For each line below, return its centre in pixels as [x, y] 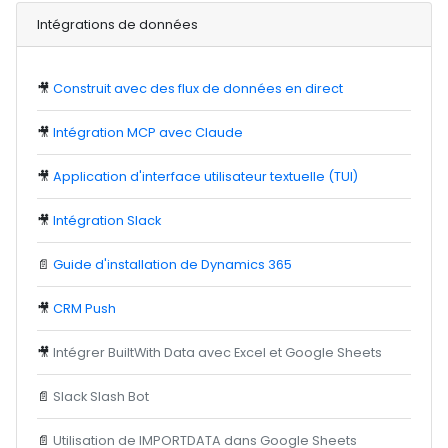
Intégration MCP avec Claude [148, 132]
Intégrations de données [118, 24]
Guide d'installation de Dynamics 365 [173, 264]
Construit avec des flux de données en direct [198, 88]
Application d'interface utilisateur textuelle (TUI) [206, 176]
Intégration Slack [107, 220]
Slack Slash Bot [101, 396]
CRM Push [85, 308]
